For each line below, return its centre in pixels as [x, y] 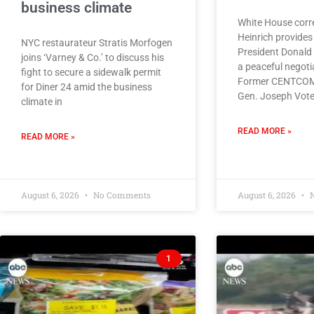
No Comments [121, 194]
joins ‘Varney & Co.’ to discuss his [93, 57]
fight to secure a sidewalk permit [91, 72]
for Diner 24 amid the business [87, 87]
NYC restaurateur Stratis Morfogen [97, 42]
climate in [42, 101]
